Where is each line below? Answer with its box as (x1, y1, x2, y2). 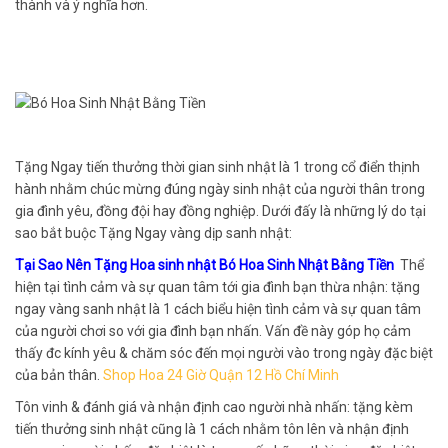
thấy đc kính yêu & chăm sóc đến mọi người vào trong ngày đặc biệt (15, 344, 433, 361)
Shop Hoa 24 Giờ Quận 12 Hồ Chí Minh (103, 366, 339, 383)
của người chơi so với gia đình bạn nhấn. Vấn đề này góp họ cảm (15, 322, 411, 339)
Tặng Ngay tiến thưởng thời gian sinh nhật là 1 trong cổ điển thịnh (15, 158, 420, 175)
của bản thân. (15, 366, 103, 383)
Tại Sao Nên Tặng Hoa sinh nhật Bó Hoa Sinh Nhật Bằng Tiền (15, 256, 400, 273)
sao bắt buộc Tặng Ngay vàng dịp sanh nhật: (15, 224, 292, 241)
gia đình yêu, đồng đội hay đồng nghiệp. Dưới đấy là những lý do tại (15, 202, 426, 219)
